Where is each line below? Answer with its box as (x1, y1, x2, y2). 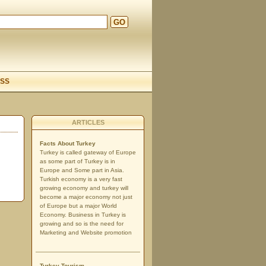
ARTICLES (71, 119, 104, 126)
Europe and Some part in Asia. (40, 167, 124, 173)
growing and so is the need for (40, 220, 123, 227)
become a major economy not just (40, 194, 132, 200)
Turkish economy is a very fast (40, 176, 122, 182)
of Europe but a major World (40, 202, 117, 209)
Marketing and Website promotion (40, 229, 132, 236)
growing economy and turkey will (40, 185, 128, 191)
